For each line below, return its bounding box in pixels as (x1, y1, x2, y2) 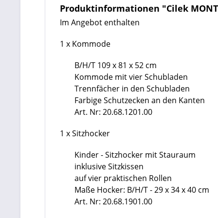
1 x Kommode (60, 38, 110, 49)
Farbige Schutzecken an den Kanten (74, 95, 205, 106)
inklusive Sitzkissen (74, 161, 144, 172)
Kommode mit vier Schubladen (74, 72, 188, 82)
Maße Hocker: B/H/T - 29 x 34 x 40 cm (74, 184, 209, 195)
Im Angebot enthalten (60, 17, 140, 28)
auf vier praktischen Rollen (74, 173, 172, 183)
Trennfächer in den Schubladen (74, 83, 190, 94)
